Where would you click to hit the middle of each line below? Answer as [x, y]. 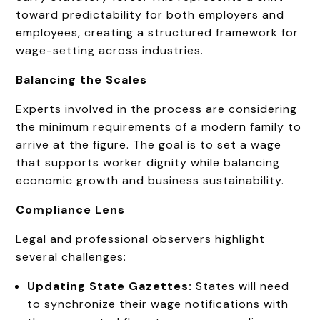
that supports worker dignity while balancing [148, 162]
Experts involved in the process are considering [157, 109]
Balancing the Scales [82, 79]
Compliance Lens [71, 209]
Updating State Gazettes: [110, 286]
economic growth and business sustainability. [150, 180]
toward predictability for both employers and [150, 14]
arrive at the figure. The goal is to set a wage [149, 144]
